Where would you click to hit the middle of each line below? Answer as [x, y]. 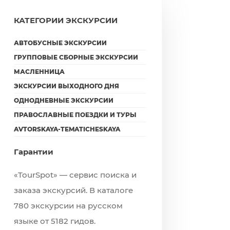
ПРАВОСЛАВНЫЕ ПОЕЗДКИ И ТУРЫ [75, 115]
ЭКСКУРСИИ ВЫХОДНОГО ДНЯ [66, 86]
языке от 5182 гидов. [55, 221]
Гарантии [34, 152]
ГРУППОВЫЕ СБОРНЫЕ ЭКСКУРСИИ [76, 57]
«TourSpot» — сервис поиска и [75, 175]
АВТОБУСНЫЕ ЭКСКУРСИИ [60, 43]
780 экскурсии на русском [68, 206]
